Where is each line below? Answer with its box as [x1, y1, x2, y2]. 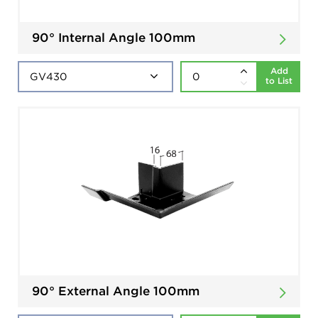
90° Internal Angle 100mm [32, 30, 195, 45]
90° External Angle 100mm [32, 283, 199, 298]
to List [265, 75, 292, 86]
